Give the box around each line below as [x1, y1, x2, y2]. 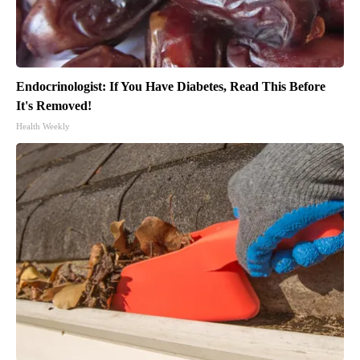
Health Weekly [16, 121, 70, 131]
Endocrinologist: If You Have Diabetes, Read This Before [16, 79, 325, 93]
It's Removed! [16, 98, 92, 112]
